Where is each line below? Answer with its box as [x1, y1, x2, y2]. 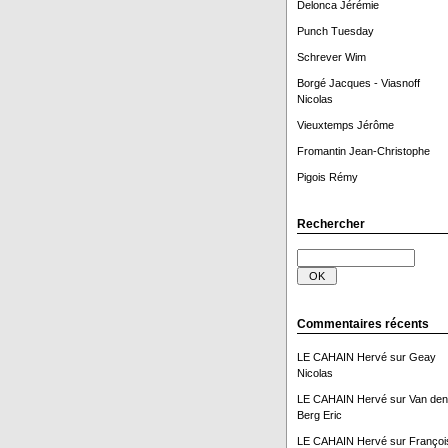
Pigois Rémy [296, 171, 358, 183]
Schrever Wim [296, 51, 366, 63]
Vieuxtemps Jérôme [296, 119, 394, 131]
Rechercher [296, 217, 365, 231]
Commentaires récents [296, 317, 429, 331]
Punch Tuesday [296, 25, 374, 37]
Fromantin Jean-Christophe [296, 145, 430, 157]
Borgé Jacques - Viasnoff [296, 77, 420, 89]
